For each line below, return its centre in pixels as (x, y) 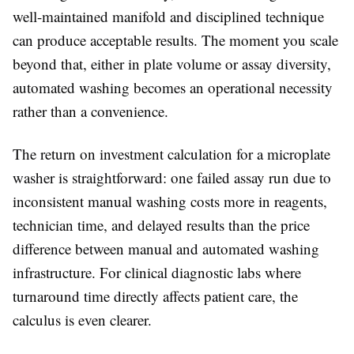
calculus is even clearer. (82, 320)
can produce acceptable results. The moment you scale (175, 40)
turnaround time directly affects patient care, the (155, 296)
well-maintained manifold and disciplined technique (168, 16)
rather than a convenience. (90, 111)
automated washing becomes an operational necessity (173, 87)
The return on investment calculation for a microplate (171, 154)
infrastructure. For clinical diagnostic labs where (157, 272)
